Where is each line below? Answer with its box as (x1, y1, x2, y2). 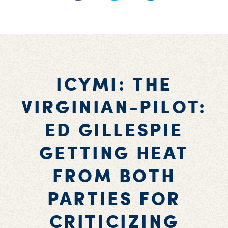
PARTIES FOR (47, 187, 181, 209)
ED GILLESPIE (44, 118, 184, 140)
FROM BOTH (52, 164, 176, 186)
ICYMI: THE (55, 72, 172, 95)
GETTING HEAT (39, 141, 189, 163)
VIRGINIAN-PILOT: (21, 95, 207, 118)
